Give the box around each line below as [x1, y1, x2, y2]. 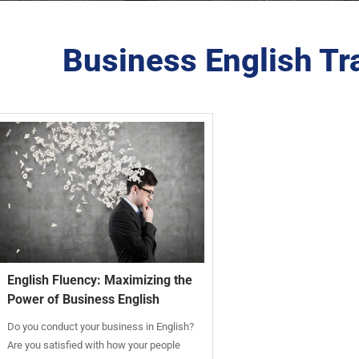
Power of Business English [7, 292, 160, 308]
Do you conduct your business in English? [7, 321, 195, 333]
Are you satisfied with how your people [7, 339, 181, 352]
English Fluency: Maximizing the [7, 272, 193, 288]
